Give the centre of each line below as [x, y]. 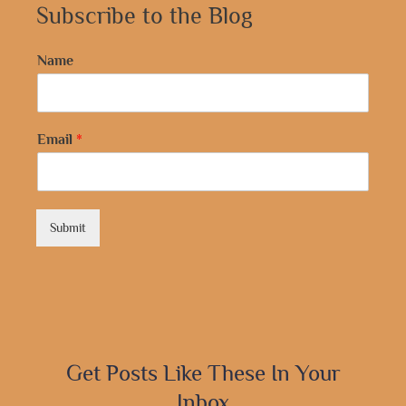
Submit [68, 227]
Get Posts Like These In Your [203, 372]
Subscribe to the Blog [145, 15]
